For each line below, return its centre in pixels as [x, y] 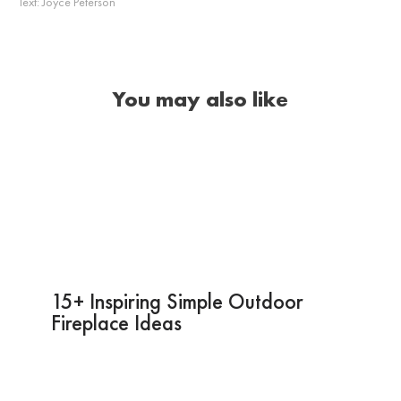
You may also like [200, 98]
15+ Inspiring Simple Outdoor [177, 301]
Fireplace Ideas [116, 322]
